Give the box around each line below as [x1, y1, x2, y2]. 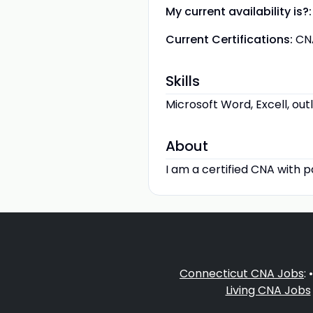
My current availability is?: [166, 3, 312, 20]
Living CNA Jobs [225, 282, 311, 298]
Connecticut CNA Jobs [180, 265, 304, 282]
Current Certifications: [166, 31, 293, 48]
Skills [166, 71, 200, 91]
